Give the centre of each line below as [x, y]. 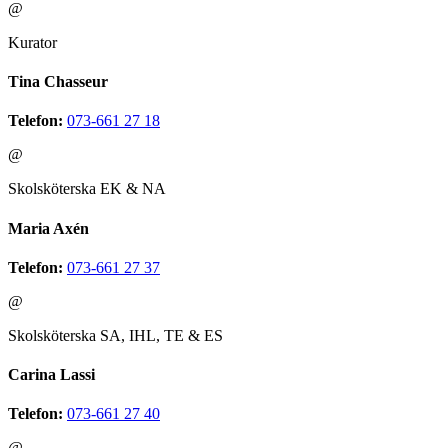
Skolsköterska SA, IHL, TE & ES [115, 335]
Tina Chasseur [58, 82]
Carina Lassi [51, 375]
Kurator [32, 42]
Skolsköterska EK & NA [87, 189]
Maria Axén [48, 228]
